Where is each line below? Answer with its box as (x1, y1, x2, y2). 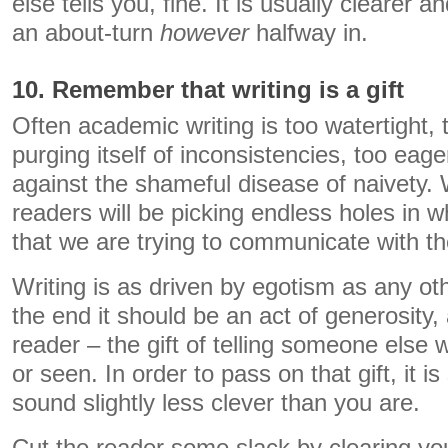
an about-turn (12, 20, 160, 46)
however (160, 20, 249, 46)
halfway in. (249, 20, 368, 46)
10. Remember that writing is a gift (12, 77, 404, 103)
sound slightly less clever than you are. (12, 390, 420, 416)
